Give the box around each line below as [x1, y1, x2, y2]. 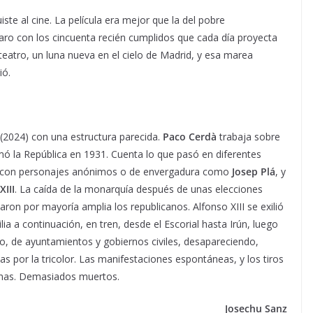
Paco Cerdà [163, 129, 217, 143]
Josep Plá [232, 164, 275, 178]
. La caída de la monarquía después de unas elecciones [15, 182, 263, 196]
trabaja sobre [217, 129, 280, 143]
